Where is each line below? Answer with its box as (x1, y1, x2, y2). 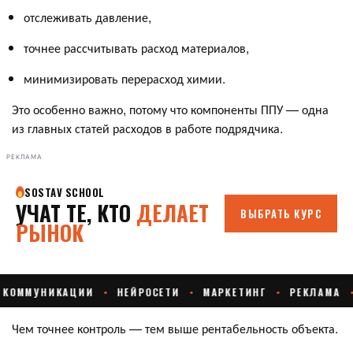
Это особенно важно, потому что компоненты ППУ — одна (12, 99, 329, 118)
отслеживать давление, (24, 7, 151, 26)
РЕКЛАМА (6, 154, 43, 162)
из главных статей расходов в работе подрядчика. (12, 118, 283, 137)
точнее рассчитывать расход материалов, (24, 38, 249, 57)
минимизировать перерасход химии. (24, 69, 225, 87)
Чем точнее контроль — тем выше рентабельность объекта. (12, 318, 338, 337)
